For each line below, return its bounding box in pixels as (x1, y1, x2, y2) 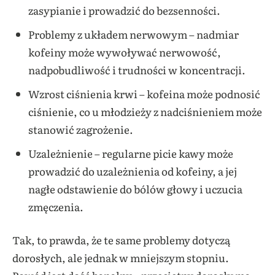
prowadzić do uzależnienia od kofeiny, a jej (28, 163, 237, 179)
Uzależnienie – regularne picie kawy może (28, 145, 233, 161)
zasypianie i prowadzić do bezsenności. (28, 2, 220, 18)
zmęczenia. (28, 198, 83, 214)
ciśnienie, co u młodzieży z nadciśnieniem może (28, 103, 262, 119)
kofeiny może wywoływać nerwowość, (28, 44, 221, 60)
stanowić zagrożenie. (28, 121, 133, 137)
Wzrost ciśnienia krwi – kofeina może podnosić (28, 85, 260, 101)
